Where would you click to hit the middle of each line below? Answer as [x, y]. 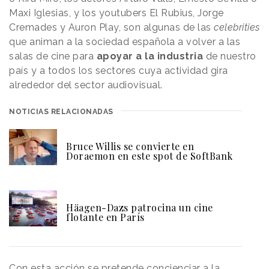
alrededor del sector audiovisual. [86, 85]
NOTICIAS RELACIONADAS [61, 112]
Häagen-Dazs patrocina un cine [140, 208]
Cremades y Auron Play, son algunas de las [111, 28]
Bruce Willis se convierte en [130, 147]
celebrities [237, 28]
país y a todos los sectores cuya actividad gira [119, 71]
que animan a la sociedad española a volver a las [125, 42]
